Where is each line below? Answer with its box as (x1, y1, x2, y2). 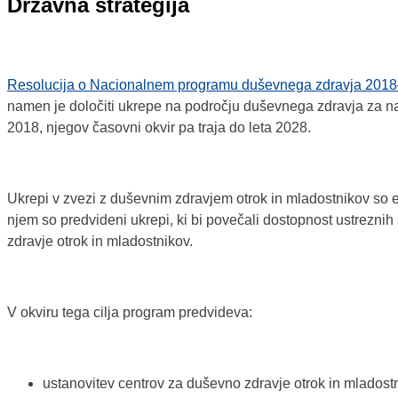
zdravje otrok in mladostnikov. (7, 234, 193, 250)
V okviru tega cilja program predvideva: (7, 305, 252, 321)
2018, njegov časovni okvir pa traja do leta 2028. (7, 120, 311, 136)
